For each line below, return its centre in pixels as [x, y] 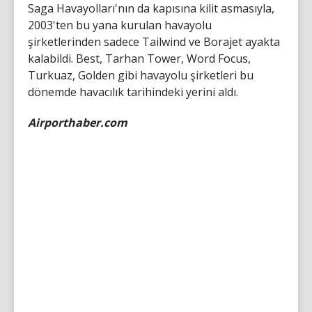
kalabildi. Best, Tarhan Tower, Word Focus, [139, 58]
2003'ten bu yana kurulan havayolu [120, 25]
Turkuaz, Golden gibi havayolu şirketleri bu [141, 75]
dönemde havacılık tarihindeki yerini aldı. [133, 92]
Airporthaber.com [78, 123]
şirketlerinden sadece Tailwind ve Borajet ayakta [154, 42]
